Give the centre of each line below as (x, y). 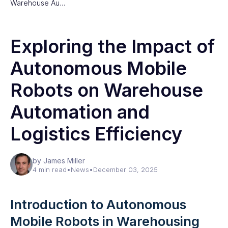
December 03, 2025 (125, 169)
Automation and (80, 112)
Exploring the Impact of (112, 46)
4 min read (50, 169)
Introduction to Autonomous (98, 204)
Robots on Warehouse (107, 90)
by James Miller (59, 161)
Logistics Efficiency (96, 134)
